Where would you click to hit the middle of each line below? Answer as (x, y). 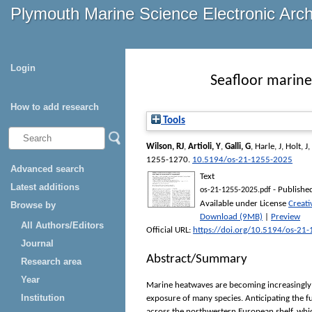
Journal (37, 243)
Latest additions (45, 187)
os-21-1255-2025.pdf (235, 190)
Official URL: (170, 231)
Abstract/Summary (197, 260)
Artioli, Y (204, 147)
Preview (286, 217)
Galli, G (238, 147)
